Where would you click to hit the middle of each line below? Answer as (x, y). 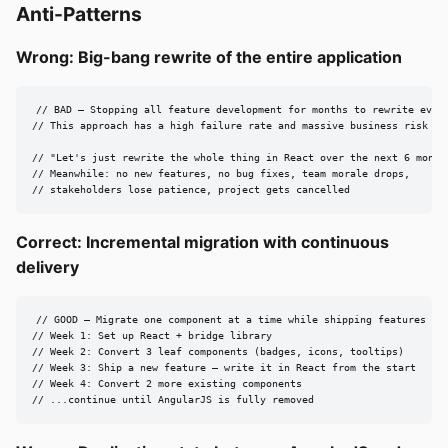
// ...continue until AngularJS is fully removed (173, 400)
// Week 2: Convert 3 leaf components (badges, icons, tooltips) (218, 352)
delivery (47, 267)
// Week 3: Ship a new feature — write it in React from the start (224, 368)
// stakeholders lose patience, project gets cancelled (191, 190)
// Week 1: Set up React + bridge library (152, 336)
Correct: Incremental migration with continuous (202, 242)
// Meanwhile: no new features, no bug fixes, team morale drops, (221, 174)
